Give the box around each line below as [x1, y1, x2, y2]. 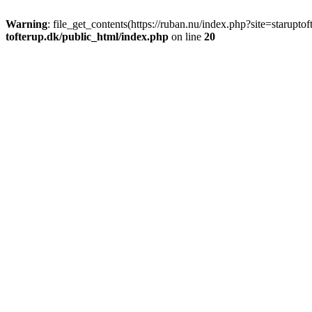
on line [169, 31, 204, 42]
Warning [6, 18, 47, 30]
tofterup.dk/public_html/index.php [6, 31, 169, 42]
